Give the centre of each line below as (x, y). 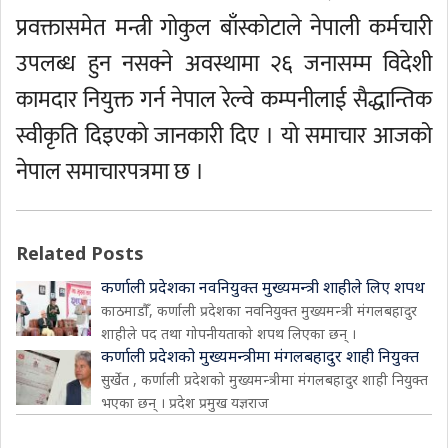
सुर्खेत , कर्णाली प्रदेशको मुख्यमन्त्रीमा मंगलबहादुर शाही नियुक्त (264, 379)
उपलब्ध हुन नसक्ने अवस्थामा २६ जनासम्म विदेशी (224, 64)
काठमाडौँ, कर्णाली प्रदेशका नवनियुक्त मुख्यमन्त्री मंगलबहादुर (259, 310)
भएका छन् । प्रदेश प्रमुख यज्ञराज (185, 402)
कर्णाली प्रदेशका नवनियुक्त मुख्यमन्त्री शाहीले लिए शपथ (263, 287)
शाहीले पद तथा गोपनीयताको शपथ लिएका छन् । (228, 333)
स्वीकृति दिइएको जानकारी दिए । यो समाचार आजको (224, 136)
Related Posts (80, 253)
